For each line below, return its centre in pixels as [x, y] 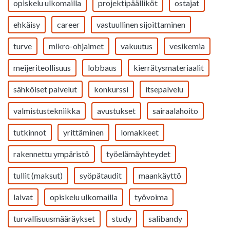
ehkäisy [27, 24]
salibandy [165, 218]
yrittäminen [83, 132]
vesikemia [187, 46]
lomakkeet [140, 132]
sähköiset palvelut [45, 89]
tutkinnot [30, 132]
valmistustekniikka [47, 111]
